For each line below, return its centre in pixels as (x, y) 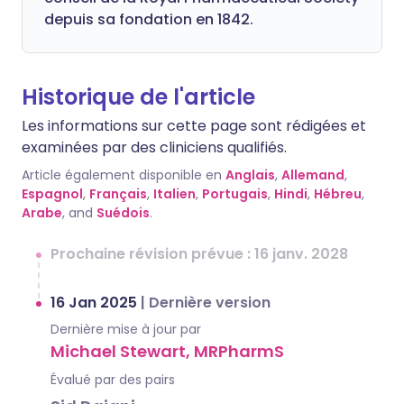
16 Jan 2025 (96, 303)
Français (118, 194)
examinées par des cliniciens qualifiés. (154, 147)
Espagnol (52, 194)
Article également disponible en (122, 175)
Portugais (235, 194)
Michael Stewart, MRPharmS (167, 351)
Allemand (313, 175)
